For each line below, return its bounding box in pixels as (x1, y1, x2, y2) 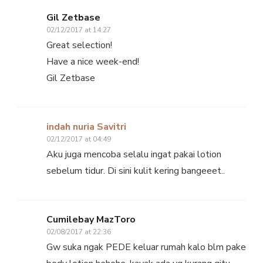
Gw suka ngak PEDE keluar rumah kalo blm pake (46, 240, 246, 254)
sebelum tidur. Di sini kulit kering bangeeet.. (46, 164, 225, 177)
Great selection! (46, 38, 112, 52)
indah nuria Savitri (46, 120, 126, 133)
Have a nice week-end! (46, 55, 139, 68)
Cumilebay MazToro (46, 213, 136, 226)
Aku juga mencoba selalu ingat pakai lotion (46, 147, 221, 161)
